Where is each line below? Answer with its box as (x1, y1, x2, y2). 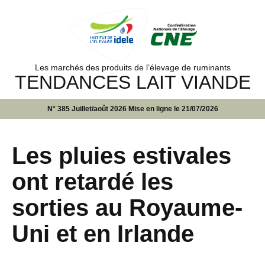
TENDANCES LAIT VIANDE (14, 71, 251, 93)
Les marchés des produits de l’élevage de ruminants (34, 62, 231, 72)
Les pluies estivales (12, 142, 231, 169)
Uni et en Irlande (12, 220, 194, 247)
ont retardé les (12, 168, 173, 195)
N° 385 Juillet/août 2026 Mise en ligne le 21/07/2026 (47, 104, 218, 113)
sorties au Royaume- (12, 194, 243, 221)
